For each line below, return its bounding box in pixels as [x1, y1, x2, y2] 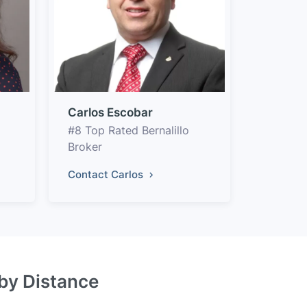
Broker [68, 139, 102, 153]
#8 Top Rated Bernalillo [68, 123, 189, 137]
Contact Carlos [68, 167, 146, 181]
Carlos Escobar [68, 105, 153, 119]
